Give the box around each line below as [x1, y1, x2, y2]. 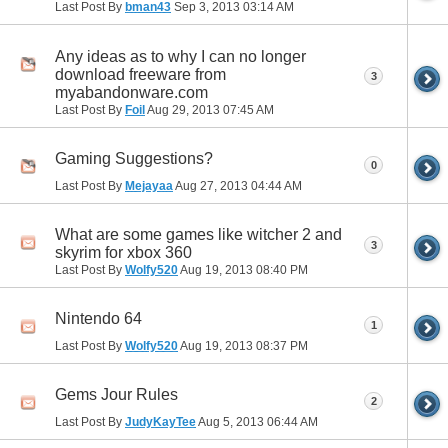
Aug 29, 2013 [145, 102, 223, 117]
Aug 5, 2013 [196, 414, 267, 429]
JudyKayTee [125, 414, 196, 429]
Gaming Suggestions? [55, 149, 213, 167]
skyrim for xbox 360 [55, 243, 192, 261]
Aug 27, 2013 [173, 178, 251, 193]
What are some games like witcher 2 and [55, 225, 342, 243]
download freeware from [55, 65, 226, 83]
